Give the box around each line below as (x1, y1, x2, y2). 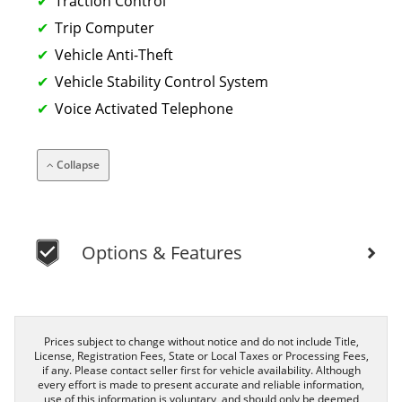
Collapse (54, 156, 100, 172)
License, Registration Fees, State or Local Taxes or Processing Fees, (33, 347, 369, 363)
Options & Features (82, 240, 242, 265)
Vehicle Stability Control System (55, 71, 268, 92)
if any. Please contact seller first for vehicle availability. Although (41, 362, 361, 378)
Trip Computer (55, 17, 154, 38)
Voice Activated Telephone (55, 98, 233, 118)
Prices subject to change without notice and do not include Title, (43, 333, 359, 349)
